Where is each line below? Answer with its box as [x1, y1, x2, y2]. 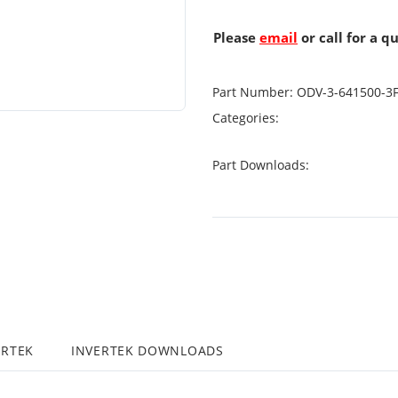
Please [213, 28, 259, 46]
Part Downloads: [212, 156, 313, 173]
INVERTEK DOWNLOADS [71, 342, 224, 359]
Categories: [212, 109, 283, 126]
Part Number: [212, 84, 293, 100]
